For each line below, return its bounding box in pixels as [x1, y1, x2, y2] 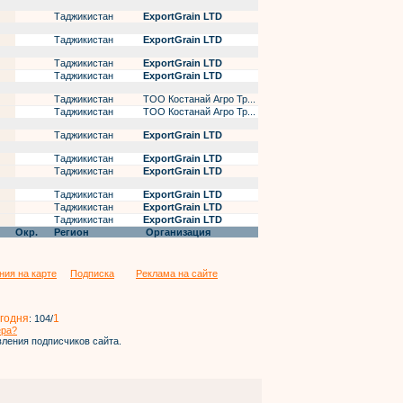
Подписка [70, 268, 114, 279]
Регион [54, 227, 89, 237]
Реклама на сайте [136, 268, 218, 279]
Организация [146, 227, 210, 237]
